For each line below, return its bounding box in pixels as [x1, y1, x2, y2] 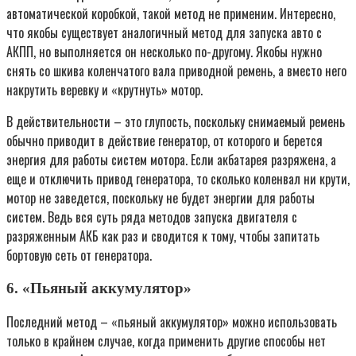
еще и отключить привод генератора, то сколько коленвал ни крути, [6, 169, 350, 189]
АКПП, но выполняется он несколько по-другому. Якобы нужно [6, 42, 322, 62]
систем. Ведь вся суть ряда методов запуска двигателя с [6, 207, 297, 227]
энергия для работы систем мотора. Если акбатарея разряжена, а [6, 150, 336, 170]
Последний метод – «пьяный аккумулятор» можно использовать [6, 311, 337, 331]
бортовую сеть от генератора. [6, 246, 152, 265]
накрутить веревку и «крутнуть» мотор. [6, 80, 203, 100]
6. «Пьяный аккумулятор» [6, 279, 192, 296]
